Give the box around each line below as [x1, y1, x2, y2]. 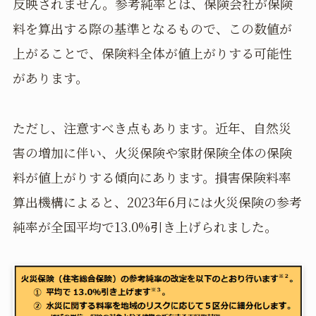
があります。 [12, 68, 88, 87]
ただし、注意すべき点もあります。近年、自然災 [12, 118, 291, 137]
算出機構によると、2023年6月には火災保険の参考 [12, 192, 302, 211]
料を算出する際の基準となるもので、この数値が [12, 18, 292, 37]
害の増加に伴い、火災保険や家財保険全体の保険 [12, 142, 292, 162]
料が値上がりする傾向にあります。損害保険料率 [12, 167, 291, 186]
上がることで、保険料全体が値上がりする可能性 [12, 43, 292, 62]
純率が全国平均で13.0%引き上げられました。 [12, 217, 277, 236]
